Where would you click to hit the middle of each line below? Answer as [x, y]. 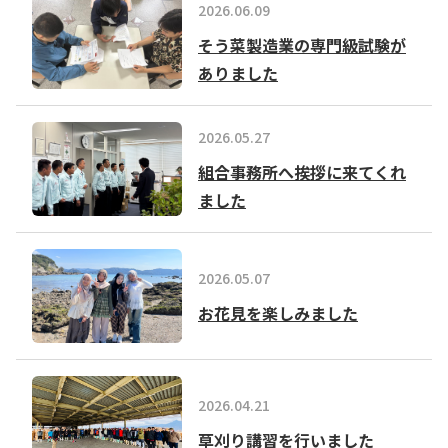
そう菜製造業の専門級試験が [302, 44]
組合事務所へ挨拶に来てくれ [302, 171]
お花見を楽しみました [278, 312]
